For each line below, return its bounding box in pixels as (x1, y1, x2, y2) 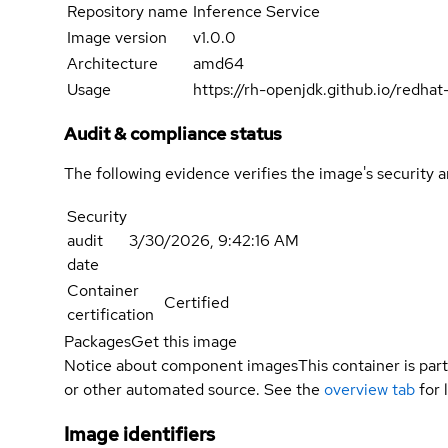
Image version (67, 27, 167, 49)
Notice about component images (64, 355, 298, 377)
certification (67, 304, 154, 326)
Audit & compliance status (64, 122, 282, 146)
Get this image (131, 331, 237, 353)
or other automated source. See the (64, 379, 320, 401)
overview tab (324, 379, 415, 401)
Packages (64, 331, 131, 353)
